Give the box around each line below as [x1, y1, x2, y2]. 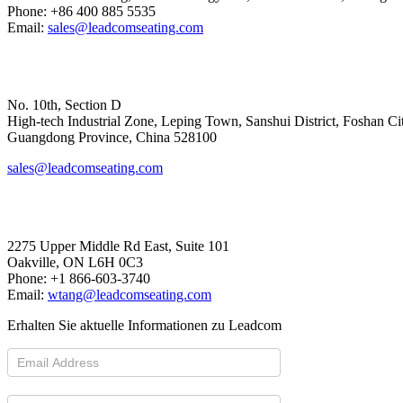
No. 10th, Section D [7, 97, 121, 113]
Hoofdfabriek [7, 57, 101, 76]
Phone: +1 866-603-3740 [7, 271, 150, 287]
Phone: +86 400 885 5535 [7, 3, 156, 19]
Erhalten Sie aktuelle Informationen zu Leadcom [7, 318, 282, 334]
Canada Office [7, 198, 108, 217]
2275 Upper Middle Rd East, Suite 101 [7, 238, 229, 255]
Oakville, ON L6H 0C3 [7, 255, 143, 271]
